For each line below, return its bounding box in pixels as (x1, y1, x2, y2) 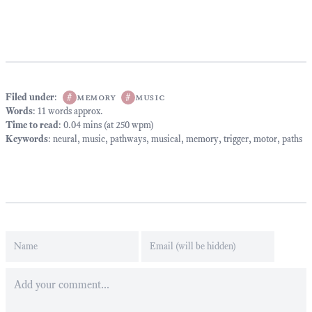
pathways (110, 133, 146, 145)
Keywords (6, 133, 48, 145)
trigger (224, 133, 249, 145)
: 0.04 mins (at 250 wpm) (58, 119, 154, 131)
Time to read (6, 119, 58, 131)
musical (151, 133, 181, 145)
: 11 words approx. (33, 105, 103, 117)
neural (53, 133, 77, 145)
